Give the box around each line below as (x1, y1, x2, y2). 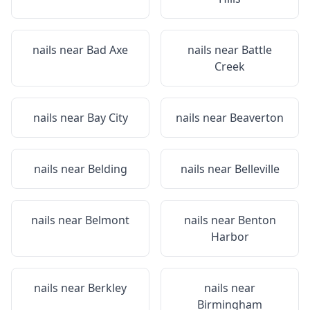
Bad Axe (86, 42, 128, 57)
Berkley (88, 280, 127, 295)
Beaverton (230, 110, 284, 125)
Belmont (85, 212, 129, 228)
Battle (241, 42, 272, 57)
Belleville (234, 161, 280, 176)
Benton (237, 212, 276, 228)
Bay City (86, 110, 128, 125)
